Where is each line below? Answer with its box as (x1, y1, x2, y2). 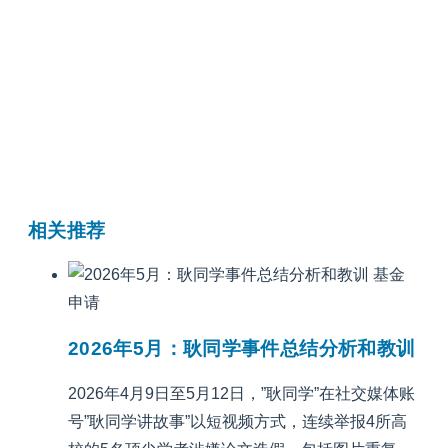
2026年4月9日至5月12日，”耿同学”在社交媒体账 (68, 384, 415, 402)
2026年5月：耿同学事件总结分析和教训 (68, 337, 416, 359)
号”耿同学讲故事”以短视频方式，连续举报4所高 (68, 412, 407, 430)
